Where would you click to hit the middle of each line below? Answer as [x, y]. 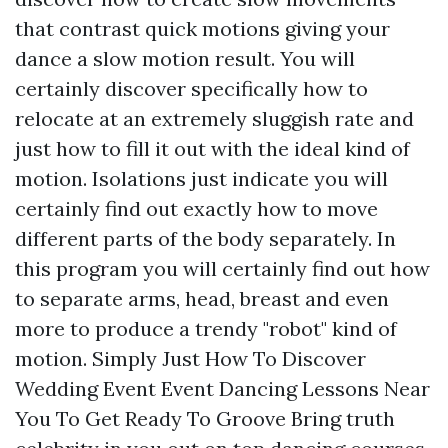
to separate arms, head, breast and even [202, 298]
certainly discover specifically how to [191, 88]
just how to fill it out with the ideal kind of [212, 148]
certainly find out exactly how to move [196, 208]
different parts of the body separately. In [205, 238]
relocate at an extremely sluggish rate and [214, 118]
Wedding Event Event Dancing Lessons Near [222, 388]
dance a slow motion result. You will [185, 58]
